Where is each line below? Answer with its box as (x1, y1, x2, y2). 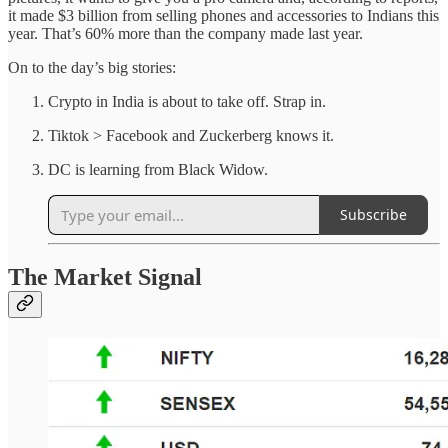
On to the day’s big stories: (8, 58, 176, 76)
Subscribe (340, 205, 407, 225)
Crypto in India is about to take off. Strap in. (48, 92, 330, 110)
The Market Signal (8, 264, 202, 291)
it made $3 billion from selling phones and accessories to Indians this (8, 6, 439, 24)
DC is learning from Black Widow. (48, 160, 268, 178)
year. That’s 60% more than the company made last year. (8, 24, 363, 42)
